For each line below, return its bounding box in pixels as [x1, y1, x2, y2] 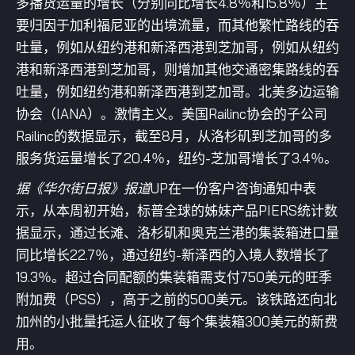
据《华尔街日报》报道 [16, 180, 151, 197]
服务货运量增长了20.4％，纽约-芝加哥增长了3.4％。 [16, 150, 338, 166]
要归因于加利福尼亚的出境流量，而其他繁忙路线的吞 [16, 17, 339, 33]
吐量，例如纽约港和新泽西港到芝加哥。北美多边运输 [16, 83, 339, 100]
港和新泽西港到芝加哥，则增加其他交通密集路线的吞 [16, 61, 339, 78]
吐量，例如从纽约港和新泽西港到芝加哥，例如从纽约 [16, 39, 339, 55]
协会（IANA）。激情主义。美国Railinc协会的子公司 [16, 105, 327, 122]
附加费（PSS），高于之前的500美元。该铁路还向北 [16, 291, 337, 307]
